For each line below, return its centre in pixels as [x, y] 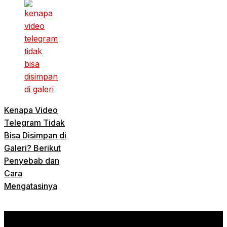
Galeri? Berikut [32, 148]
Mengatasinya [31, 186]
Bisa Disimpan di [35, 136]
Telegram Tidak [34, 123]
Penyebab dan [32, 161]
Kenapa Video [31, 110]
